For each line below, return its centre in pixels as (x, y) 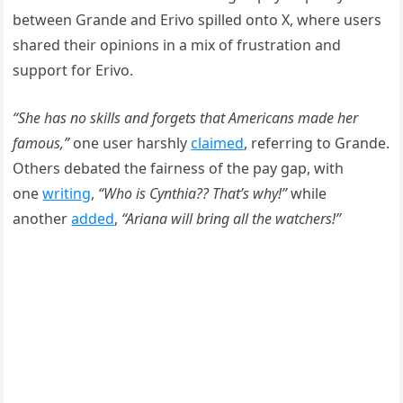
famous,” (41, 143)
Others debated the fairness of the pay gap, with (179, 168)
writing (67, 193)
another (42, 218)
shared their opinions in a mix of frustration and (177, 45)
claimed (218, 143)
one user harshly (130, 143)
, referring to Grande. (317, 143)
